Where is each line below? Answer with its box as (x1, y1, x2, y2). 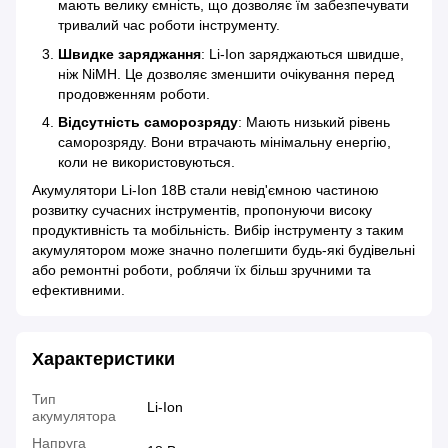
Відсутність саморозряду (58, 114, 238, 130)
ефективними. (32, 282, 129, 299)
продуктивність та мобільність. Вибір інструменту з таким (32, 222, 404, 239)
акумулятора (32, 408, 116, 425)
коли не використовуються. (58, 154, 247, 170)
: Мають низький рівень (238, 114, 390, 130)
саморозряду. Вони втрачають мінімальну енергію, (58, 134, 391, 150)
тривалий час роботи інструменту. (58, 17, 292, 34)
